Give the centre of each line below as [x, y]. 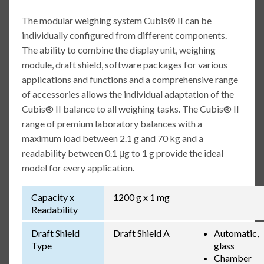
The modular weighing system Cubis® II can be [116, 20]
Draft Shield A [141, 233]
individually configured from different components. [124, 35]
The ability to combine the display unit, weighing [118, 49]
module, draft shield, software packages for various [124, 64]
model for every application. [78, 167]
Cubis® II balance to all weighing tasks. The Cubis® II [130, 108]
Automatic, [236, 233]
